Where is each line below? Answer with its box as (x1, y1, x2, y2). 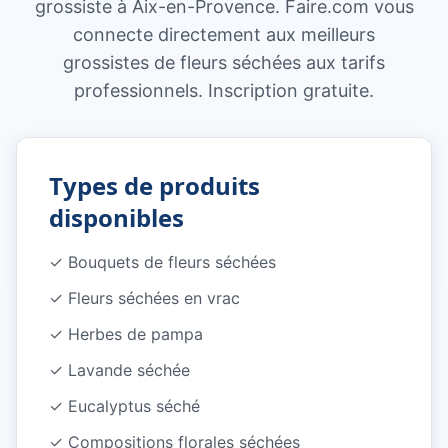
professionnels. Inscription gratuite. (74, 80, 374, 101)
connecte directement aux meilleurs (73, 24, 375, 45)
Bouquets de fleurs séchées (68, 252, 276, 272)
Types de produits (49, 169, 260, 202)
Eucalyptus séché (68, 396, 200, 416)
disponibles (49, 201, 184, 234)
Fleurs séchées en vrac (68, 288, 240, 308)
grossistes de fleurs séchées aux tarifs (63, 52, 385, 73)
